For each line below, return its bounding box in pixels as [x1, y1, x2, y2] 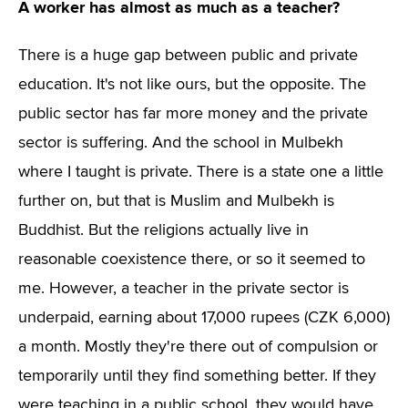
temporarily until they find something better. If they [18, 368, 376, 384]
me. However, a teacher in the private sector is [18, 280, 349, 297]
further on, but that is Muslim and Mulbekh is [18, 193, 334, 209]
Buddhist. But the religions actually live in [18, 222, 309, 239]
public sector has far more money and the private [18, 106, 368, 122]
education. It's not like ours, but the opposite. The [18, 76, 366, 93]
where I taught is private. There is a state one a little [18, 164, 383, 180]
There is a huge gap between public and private [18, 47, 358, 64]
